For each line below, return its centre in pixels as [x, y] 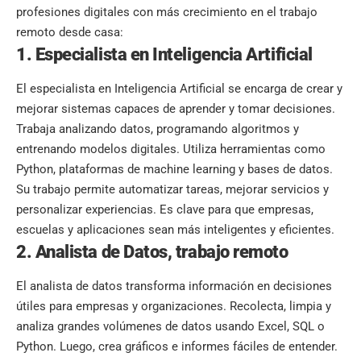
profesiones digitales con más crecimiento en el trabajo [167, 12]
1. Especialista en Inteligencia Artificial [164, 54]
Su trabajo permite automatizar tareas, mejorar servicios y [172, 190]
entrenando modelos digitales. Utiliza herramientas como [171, 149]
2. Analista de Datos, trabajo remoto [152, 252]
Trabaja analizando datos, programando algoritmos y [158, 129]
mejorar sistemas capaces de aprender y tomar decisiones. [176, 109]
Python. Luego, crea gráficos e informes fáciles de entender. [177, 347]
